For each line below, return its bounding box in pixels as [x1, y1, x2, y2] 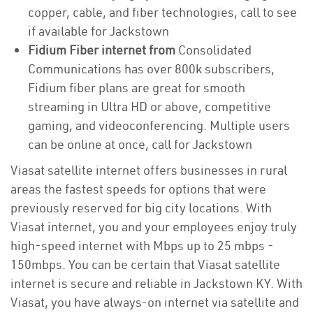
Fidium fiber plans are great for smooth [28, 80, 245, 96]
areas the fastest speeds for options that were [10, 181, 266, 197]
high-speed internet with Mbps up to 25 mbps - [10, 238, 274, 254]
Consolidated [178, 42, 252, 58]
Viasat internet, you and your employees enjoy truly [10, 219, 297, 235]
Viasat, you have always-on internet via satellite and [10, 294, 299, 310]
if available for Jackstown [28, 23, 169, 39]
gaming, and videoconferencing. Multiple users [28, 117, 290, 133]
